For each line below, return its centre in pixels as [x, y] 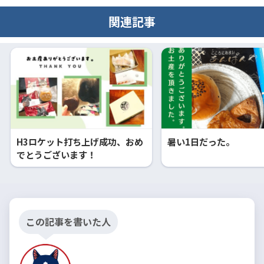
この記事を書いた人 [68, 222]
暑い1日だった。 [201, 142]
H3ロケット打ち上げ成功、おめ [80, 142]
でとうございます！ [56, 155]
